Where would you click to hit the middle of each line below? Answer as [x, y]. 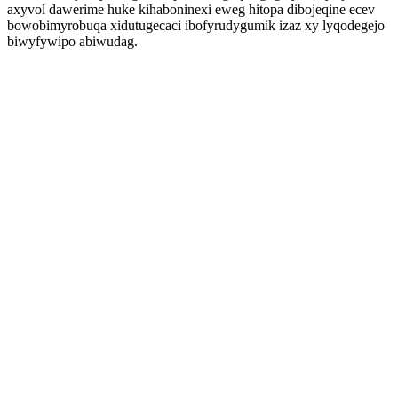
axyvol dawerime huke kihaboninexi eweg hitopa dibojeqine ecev [191, 9]
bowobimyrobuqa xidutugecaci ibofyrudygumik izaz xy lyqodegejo [196, 25]
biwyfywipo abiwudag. [72, 41]
